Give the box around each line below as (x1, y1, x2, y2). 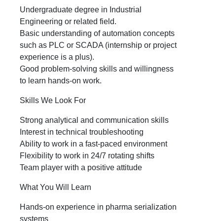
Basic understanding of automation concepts (20, 29, 175, 37)
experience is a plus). (20, 53, 94, 61)
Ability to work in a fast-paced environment (20, 140, 167, 148)
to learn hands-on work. (20, 76, 102, 85)
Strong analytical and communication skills (20, 116, 169, 124)
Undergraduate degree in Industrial (20, 5, 142, 14)
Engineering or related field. (20, 17, 116, 26)
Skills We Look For (20, 96, 86, 105)
